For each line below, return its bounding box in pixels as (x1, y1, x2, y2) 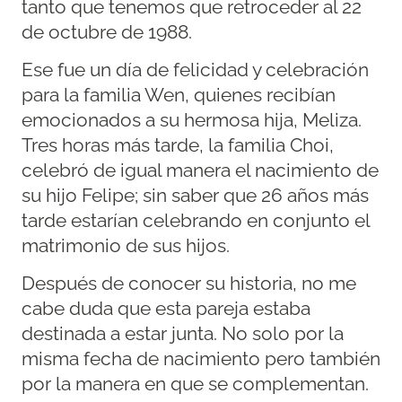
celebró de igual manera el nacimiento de (22, 160, 379, 182)
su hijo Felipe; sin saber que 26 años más (22, 185, 369, 207)
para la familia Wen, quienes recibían (22, 84, 336, 107)
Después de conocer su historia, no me (22, 273, 356, 295)
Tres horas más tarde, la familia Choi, (22, 135, 334, 157)
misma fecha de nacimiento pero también (22, 348, 380, 371)
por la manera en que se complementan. (22, 373, 369, 396)
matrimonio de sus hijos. (22, 235, 230, 258)
